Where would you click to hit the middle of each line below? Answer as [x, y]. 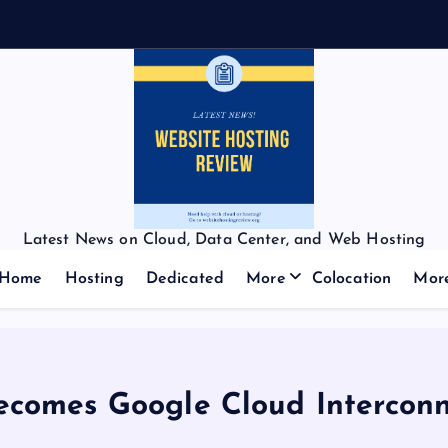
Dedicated [185, 279]
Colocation [351, 279]
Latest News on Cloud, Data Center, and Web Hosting [224, 240]
